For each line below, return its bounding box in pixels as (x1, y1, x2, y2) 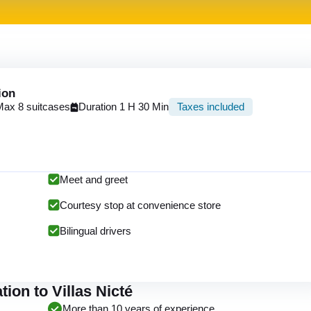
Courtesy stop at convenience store (60, 199, 221, 211)
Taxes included (177, 101, 244, 112)
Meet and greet (60, 174, 128, 185)
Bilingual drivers (60, 225, 131, 237)
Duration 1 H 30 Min (78, 101, 169, 112)
